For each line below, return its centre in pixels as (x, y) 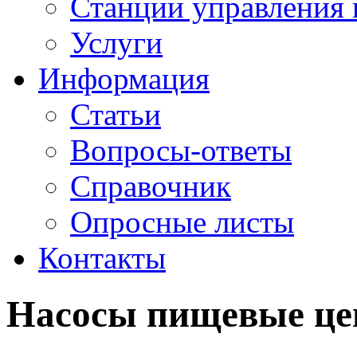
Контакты (102, 258)
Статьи (116, 114)
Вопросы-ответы (181, 150)
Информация (124, 78)
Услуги (116, 43)
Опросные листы (182, 222)
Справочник (151, 186)
